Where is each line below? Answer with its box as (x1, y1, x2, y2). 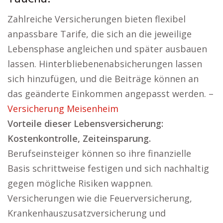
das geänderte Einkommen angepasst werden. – (7, 88, 214, 100)
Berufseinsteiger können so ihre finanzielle (7, 147, 191, 159)
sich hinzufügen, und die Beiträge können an (7, 73, 199, 85)
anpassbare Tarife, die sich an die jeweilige (7, 28, 192, 40)
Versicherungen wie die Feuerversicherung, (7, 192, 192, 204)
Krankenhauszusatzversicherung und (7, 207, 166, 219)
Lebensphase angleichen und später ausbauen (7, 43, 207, 55)
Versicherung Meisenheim (7, 103, 118, 114)
